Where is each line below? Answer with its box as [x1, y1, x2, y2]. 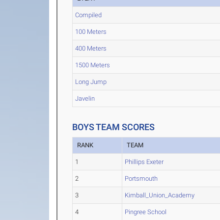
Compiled [75, 11, 102, 19]
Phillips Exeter [125, 158, 164, 165]
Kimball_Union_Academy [125, 192, 195, 199]
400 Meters [75, 45, 107, 52]
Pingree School [125, 208, 167, 216]
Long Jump [75, 78, 107, 85]
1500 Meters [75, 61, 110, 69]
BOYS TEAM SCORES [72, 122, 155, 132]
